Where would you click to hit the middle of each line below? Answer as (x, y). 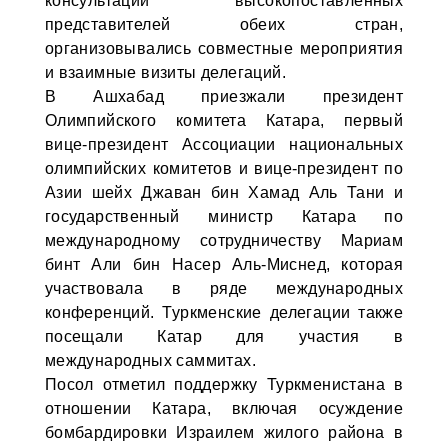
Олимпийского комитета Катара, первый (224, 120)
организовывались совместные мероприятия (224, 48)
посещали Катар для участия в (224, 336)
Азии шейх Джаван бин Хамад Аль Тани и (224, 192)
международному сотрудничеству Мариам (224, 240)
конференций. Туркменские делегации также (224, 312)
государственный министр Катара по (224, 216)
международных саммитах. (150, 360)
